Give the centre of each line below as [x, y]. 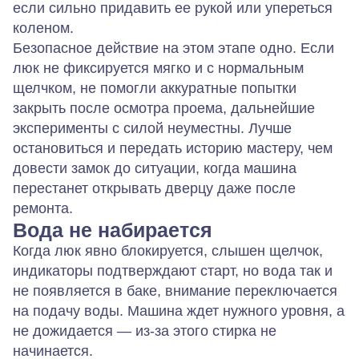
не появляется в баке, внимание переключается [175, 290]
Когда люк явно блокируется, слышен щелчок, [168, 250]
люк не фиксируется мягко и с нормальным [158, 68]
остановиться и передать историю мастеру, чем [173, 148]
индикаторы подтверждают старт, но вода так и [173, 270]
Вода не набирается [113, 230]
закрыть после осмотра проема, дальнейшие [164, 108]
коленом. [43, 28]
